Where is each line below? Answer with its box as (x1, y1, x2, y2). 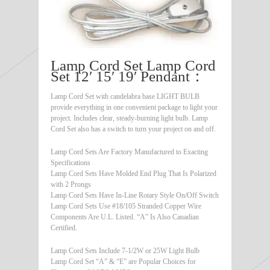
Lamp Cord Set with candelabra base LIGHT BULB (51, 92, 199, 101)
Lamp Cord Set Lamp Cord (51, 57, 216, 74)
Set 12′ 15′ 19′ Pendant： (51, 67, 205, 84)
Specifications (51, 158, 90, 167)
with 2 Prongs (51, 180, 91, 189)
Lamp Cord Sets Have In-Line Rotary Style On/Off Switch (51, 190, 219, 199)
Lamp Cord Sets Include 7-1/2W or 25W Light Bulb (51, 246, 199, 255)
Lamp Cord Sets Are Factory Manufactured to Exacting (51, 147, 208, 156)
